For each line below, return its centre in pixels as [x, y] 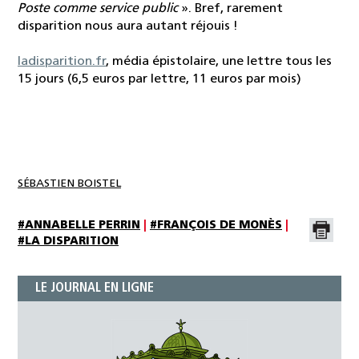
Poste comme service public [99, 8]
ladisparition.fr [62, 61]
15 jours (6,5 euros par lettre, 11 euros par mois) [159, 79]
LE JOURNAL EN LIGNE [95, 288]
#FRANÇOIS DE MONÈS [216, 225]
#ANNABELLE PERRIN [79, 225]
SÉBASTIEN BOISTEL [69, 184]
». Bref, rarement [232, 8]
